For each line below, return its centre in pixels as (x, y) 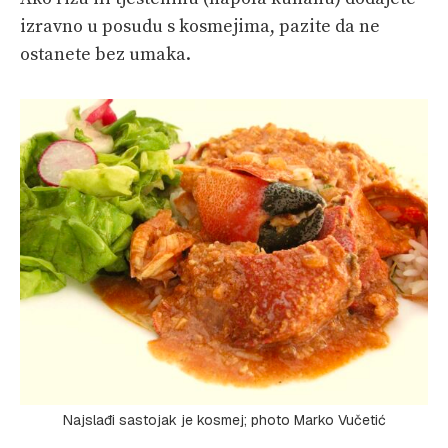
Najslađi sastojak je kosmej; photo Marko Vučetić (224, 419)
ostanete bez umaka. (105, 54)
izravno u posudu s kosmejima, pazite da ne (200, 26)
